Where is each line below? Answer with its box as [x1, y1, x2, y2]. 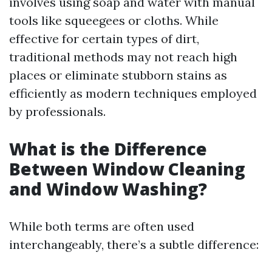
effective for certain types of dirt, [9, 31, 199, 46]
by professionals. [9, 104, 106, 119]
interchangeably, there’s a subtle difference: [9, 237, 259, 252]
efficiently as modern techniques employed [9, 86, 257, 101]
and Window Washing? [9, 177, 207, 200]
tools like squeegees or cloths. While [9, 13, 219, 28]
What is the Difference [9, 137, 207, 160]
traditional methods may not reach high [9, 49, 237, 64]
